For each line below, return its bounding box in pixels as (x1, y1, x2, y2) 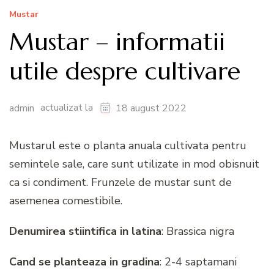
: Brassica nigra (161, 223, 234, 239)
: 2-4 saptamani (160, 254, 237, 269)
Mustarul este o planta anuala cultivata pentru (9, 138, 246, 153)
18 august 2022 (116, 101, 187, 115)
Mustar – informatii (9, 26, 225, 57)
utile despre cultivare (9, 56, 240, 87)
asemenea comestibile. (9, 193, 122, 208)
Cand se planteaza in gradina (9, 254, 160, 269)
